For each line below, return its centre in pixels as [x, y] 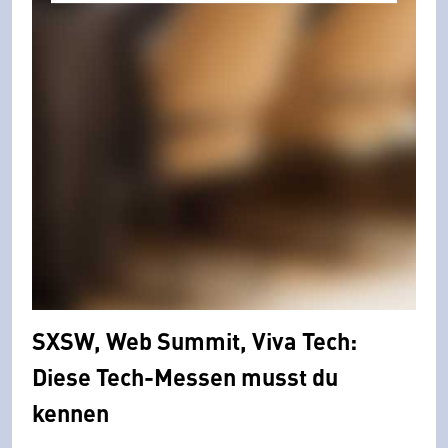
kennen [70, 412]
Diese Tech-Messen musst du [185, 376]
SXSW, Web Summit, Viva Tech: [194, 340]
